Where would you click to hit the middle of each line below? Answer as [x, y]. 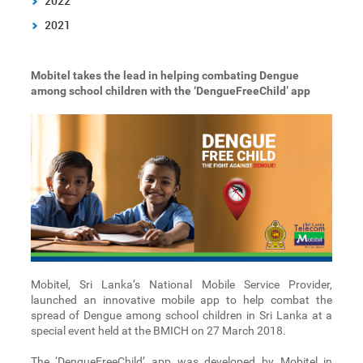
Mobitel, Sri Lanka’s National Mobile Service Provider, [181, 285]
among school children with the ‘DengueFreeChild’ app [170, 91]
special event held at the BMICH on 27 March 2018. [158, 331]
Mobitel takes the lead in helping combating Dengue [164, 75]
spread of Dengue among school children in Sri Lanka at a [181, 316]
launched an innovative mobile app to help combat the [181, 300]
